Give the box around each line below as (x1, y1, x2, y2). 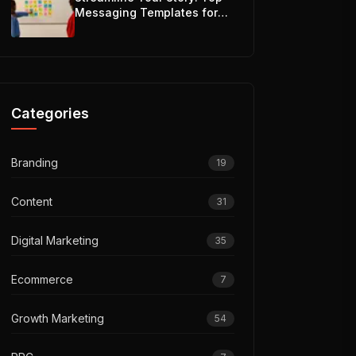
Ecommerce (11, 273, 74, 286)
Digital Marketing (11, 234, 99, 247)
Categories (11, 105, 90, 122)
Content (11, 195, 53, 208)
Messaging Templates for (75, 6, 219, 19)
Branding (11, 156, 59, 169)
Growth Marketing (11, 311, 105, 325)
